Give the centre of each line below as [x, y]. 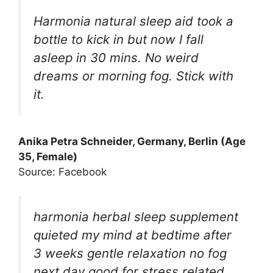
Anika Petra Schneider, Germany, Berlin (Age [132, 142]
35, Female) [48, 157]
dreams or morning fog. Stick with [133, 76]
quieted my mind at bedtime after [133, 235]
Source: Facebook [62, 172]
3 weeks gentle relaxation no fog [130, 253]
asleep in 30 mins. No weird [116, 57]
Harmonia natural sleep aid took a [133, 21]
